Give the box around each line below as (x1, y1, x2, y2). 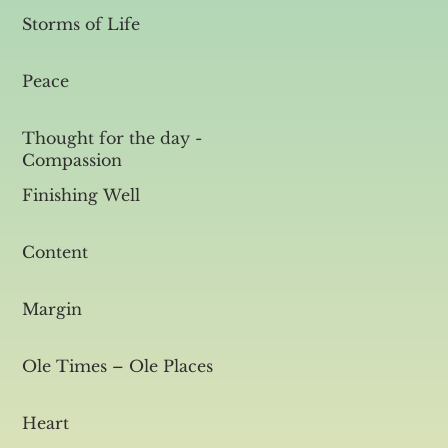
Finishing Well (22, 185, 140, 205)
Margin (22, 299, 82, 319)
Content (22, 242, 88, 262)
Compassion (22, 150, 122, 170)
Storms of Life (22, 14, 140, 34)
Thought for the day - (22, 128, 202, 148)
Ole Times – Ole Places (22, 356, 213, 376)
